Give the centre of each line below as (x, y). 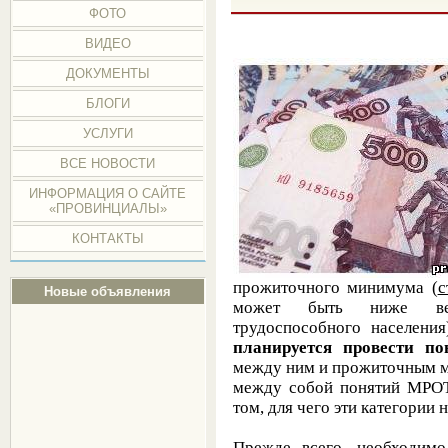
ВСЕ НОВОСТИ (108, 163)
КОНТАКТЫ (107, 238)
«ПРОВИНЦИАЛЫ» (107, 208)
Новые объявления (108, 291)
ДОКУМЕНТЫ (107, 73)
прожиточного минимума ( (335, 287)
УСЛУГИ (107, 133)
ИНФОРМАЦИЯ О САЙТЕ (108, 193)
